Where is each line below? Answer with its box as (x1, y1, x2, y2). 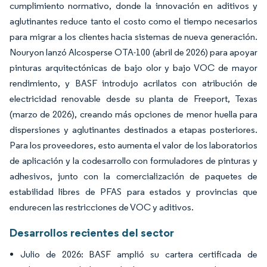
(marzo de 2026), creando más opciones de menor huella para (10, 108, 257, 120)
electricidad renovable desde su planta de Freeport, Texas (10, 92, 257, 104)
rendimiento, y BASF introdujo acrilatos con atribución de (10, 77, 257, 89)
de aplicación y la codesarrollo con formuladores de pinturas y (10, 154, 257, 166)
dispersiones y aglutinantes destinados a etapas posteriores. (10, 123, 257, 135)
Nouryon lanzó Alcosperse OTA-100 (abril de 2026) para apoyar (10, 46, 257, 58)
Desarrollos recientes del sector (10, 225, 174, 240)
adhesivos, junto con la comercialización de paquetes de (10, 170, 257, 182)
